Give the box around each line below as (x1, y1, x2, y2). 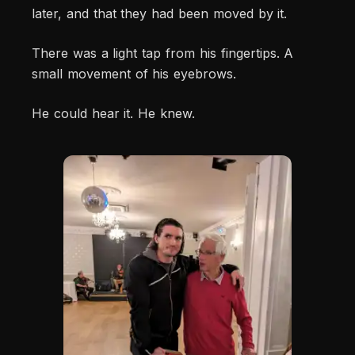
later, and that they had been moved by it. (32, 6, 288, 22)
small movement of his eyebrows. (32, 66, 237, 82)
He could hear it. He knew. (32, 105, 195, 122)
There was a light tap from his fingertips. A (32, 45, 294, 62)
